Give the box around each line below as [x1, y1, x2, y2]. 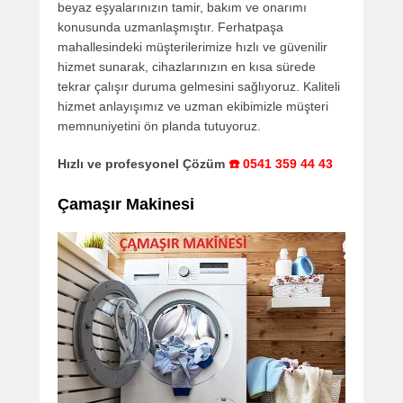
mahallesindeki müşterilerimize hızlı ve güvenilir [58, 40, 327, 55]
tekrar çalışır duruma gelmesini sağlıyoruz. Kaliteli [58, 79, 340, 94]
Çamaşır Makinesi [58, 195, 194, 214]
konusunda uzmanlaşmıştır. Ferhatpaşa [58, 20, 283, 35]
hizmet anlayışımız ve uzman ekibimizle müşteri [58, 99, 328, 114]
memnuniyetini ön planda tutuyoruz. [58, 119, 261, 134]
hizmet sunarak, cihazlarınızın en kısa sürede [58, 59, 316, 75]
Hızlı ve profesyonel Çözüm [58, 157, 228, 172]
